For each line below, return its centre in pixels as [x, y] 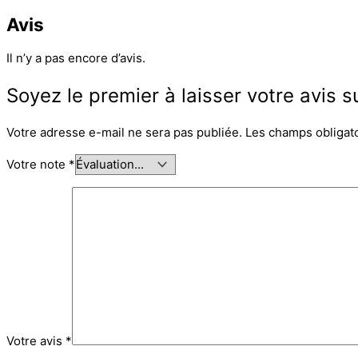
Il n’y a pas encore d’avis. [76, 58]
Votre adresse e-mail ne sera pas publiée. [124, 133]
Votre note [38, 165]
